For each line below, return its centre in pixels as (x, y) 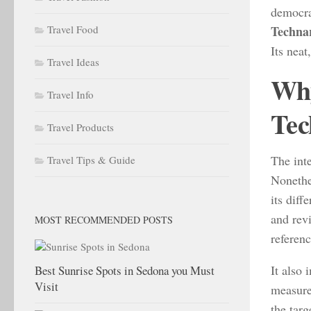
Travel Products (81, 127)
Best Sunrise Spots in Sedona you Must (125, 270)
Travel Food (73, 29)
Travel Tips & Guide (91, 159)
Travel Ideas (73, 61)
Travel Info (70, 94)
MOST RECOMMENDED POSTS (104, 219)
